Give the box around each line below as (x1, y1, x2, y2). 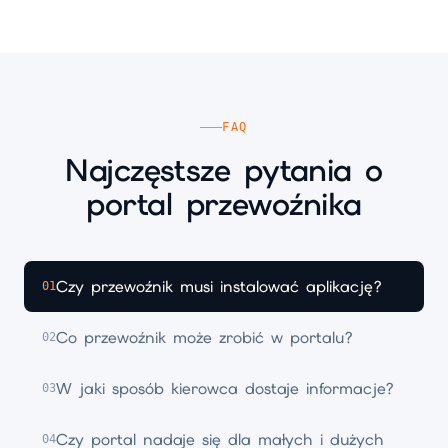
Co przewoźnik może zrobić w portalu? (56, 327, 354, 348)
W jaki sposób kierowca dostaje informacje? (56, 378, 395, 399)
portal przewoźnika (86, 184, 362, 224)
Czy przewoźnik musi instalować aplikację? (56, 276, 383, 297)
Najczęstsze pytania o (65, 150, 383, 190)
